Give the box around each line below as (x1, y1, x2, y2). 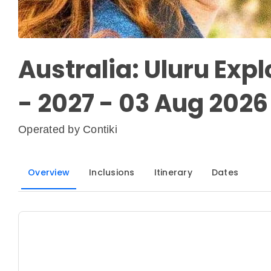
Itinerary (154, 166, 192, 179)
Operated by (18, 123, 83, 136)
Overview (28, 166, 70, 179)
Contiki (83, 123, 117, 136)
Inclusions (89, 166, 135, 179)
